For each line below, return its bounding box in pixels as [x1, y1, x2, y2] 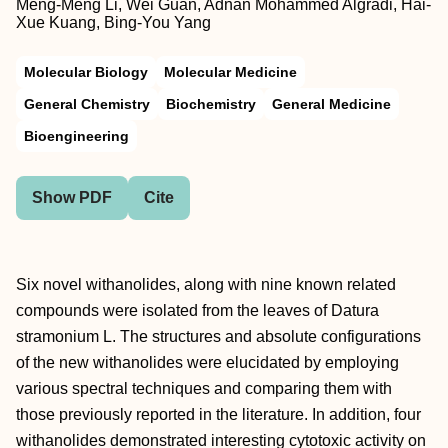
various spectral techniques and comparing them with [16, 380, 392, 397]
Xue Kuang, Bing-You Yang [16, 14, 211, 31]
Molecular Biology [24, 64, 148, 80]
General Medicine [272, 96, 391, 112]
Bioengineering [24, 128, 129, 144]
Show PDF [32, 189, 112, 206]
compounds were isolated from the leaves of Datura [16, 302, 379, 319]
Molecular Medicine [164, 64, 297, 80]
